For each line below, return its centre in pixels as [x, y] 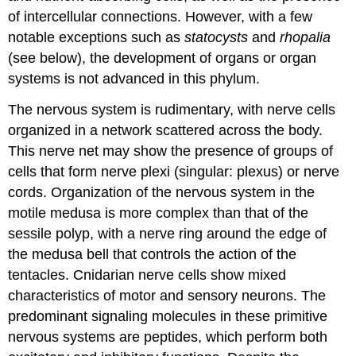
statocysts [217, 38]
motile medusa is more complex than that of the [159, 213]
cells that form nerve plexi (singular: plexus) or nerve [174, 172]
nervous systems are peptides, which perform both [168, 337]
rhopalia [306, 38]
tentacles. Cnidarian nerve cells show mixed [147, 275]
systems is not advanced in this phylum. [134, 79]
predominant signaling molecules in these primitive [168, 317]
